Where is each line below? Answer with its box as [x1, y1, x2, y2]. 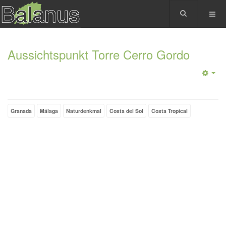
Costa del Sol [109, 107, 143, 115]
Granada [11, 107, 32, 115]
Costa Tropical [151, 107, 188, 115]
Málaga [40, 107, 58, 115]
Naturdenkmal [66, 107, 101, 115]
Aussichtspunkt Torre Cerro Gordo [8, 45, 190, 63]
